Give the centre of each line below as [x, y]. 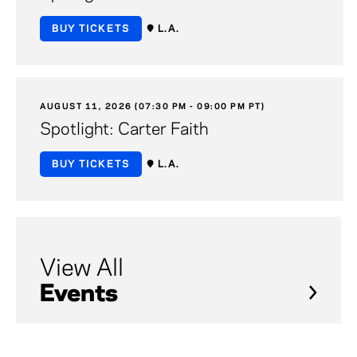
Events [79, 294]
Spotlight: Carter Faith [124, 129]
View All [82, 269]
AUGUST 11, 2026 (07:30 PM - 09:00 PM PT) [152, 106]
